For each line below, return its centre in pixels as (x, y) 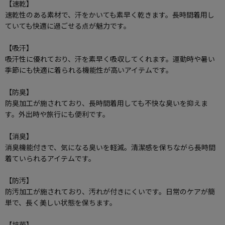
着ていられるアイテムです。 (50, 158)
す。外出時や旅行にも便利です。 (57, 114)
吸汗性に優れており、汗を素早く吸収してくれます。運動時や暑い (110, 59)
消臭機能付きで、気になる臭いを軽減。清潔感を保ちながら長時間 (110, 147)
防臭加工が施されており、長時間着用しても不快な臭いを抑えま (106, 103)
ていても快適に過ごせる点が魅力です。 (68, 25)
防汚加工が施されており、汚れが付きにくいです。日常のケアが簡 (110, 191)
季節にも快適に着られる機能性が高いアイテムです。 (89, 70)
